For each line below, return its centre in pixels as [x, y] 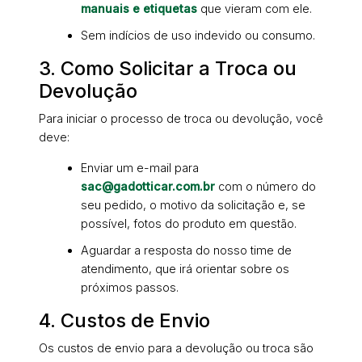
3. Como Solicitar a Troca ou [168, 69]
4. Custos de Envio [124, 321]
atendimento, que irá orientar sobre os [185, 269]
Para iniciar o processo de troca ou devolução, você [181, 119]
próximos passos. [130, 288]
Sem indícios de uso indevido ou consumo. [198, 36]
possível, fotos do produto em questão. [189, 224]
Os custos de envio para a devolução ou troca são [176, 348]
